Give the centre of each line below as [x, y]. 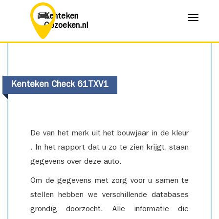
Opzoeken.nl [66, 26]
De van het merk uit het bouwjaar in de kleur [109, 134]
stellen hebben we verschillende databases [109, 196]
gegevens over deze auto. [76, 162]
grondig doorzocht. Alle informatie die [109, 210]
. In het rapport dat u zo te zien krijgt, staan [109, 148]
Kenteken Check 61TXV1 [60, 86]
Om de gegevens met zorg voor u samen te [109, 181]
